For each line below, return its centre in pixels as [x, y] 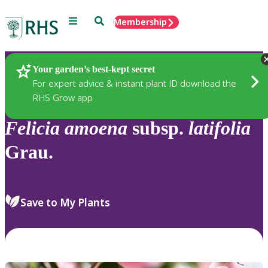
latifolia [220, 128]
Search [108, 20]
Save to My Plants [65, 202]
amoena [96, 128]
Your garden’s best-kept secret [94, 69]
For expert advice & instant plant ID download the [134, 83]
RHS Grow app [63, 97]
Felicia [32, 128]
